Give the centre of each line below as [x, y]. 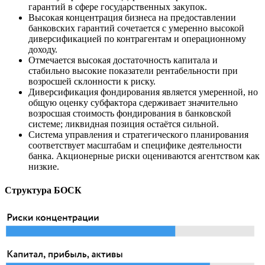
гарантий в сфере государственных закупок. [118, 7]
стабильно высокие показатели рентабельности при [133, 71]
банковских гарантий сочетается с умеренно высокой [136, 28]
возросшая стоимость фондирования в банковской [130, 114]
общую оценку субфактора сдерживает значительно [133, 103]
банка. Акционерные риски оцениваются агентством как [144, 156]
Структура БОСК [43, 190]
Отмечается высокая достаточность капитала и [123, 60]
